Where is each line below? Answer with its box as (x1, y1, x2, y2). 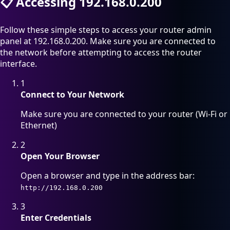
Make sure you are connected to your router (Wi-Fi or (21, 108, 227, 120)
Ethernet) (21, 120, 57, 131)
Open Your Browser (21, 150, 100, 162)
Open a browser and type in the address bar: (21, 170, 195, 182)
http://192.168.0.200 (21, 184, 103, 192)
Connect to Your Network (21, 89, 124, 101)
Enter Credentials (21, 212, 91, 224)
